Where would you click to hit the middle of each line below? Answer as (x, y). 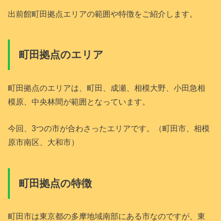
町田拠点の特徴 (55, 183)
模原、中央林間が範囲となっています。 (79, 101)
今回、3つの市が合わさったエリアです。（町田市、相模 (109, 129)
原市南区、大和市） (44, 142)
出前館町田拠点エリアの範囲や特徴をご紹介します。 (103, 14)
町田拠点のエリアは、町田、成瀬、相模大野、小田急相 (107, 88)
